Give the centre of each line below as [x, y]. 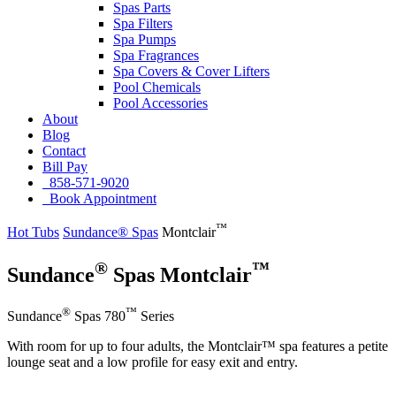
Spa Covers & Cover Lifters [191, 71]
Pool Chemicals [157, 87]
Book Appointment [99, 198]
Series [156, 316]
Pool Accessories [160, 103]
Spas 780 [98, 316]
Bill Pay [65, 166]
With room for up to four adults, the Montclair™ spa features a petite [198, 346]
